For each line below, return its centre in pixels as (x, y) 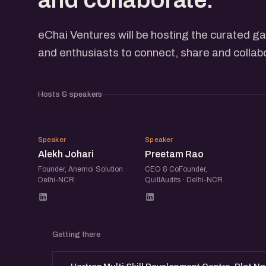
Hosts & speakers (70, 94)
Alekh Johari (66, 154)
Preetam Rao (175, 154)
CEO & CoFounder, (176, 169)
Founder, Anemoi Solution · (83, 169)
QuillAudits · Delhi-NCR (184, 180)
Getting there (76, 234)
